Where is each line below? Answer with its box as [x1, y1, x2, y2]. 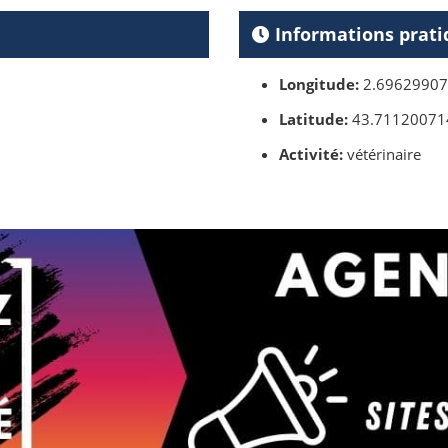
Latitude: [279, 109, 348, 130]
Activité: [279, 144, 343, 165]
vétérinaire [343, 144, 421, 165]
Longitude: [279, 74, 359, 95]
